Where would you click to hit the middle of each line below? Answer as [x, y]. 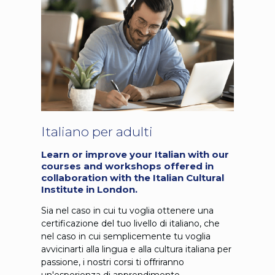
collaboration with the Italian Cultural [132, 177]
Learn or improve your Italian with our [135, 154]
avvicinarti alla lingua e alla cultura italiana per [136, 249]
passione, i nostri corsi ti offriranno [112, 262]
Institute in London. [89, 189]
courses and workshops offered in [127, 166]
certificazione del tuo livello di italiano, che [130, 223]
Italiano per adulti [97, 131]
